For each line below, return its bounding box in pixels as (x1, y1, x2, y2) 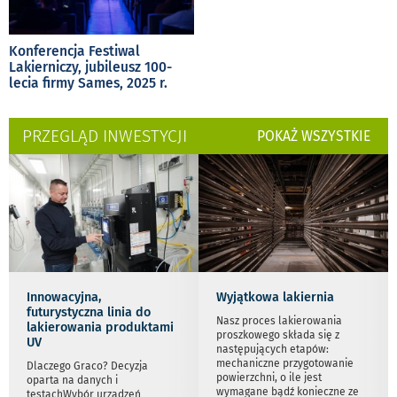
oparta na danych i (27, 373, 118, 386)
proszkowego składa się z (216, 328, 339, 341)
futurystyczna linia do (27, 304, 151, 320)
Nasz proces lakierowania (216, 314, 342, 327)
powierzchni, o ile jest (216, 370, 322, 384)
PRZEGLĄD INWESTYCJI (22, 125, 187, 146)
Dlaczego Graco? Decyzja (27, 359, 148, 372)
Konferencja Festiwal (9, 42, 140, 59)
